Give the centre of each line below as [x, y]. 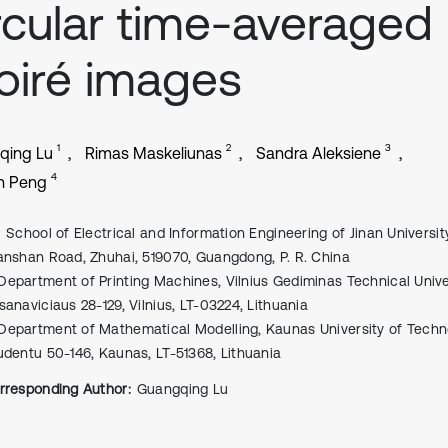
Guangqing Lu [182, 389]
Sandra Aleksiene [318, 153]
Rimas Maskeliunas [153, 153]
